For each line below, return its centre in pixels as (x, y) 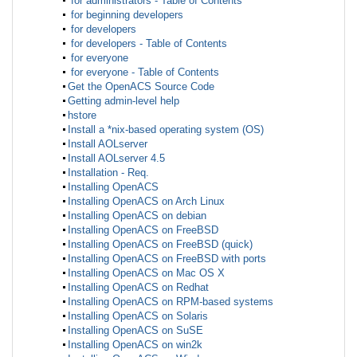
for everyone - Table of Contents (143, 72)
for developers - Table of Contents (147, 43)
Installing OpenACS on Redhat (138, 287)
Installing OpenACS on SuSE (135, 330)
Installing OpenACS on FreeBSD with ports (167, 258)
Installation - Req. (108, 172)
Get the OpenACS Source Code (141, 86)
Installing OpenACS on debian (137, 215)
